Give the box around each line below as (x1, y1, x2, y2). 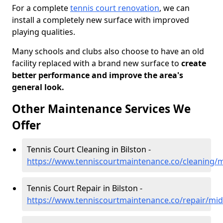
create (179, 58, 206, 69)
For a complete (12, 2, 70, 13)
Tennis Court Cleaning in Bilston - (27, 144, 151, 155)
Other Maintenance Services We (12, 101, 191, 116)
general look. (12, 82, 64, 93)
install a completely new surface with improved (12, 14, 189, 25)
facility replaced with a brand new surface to (12, 58, 179, 69)
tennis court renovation (70, 2, 159, 13)
